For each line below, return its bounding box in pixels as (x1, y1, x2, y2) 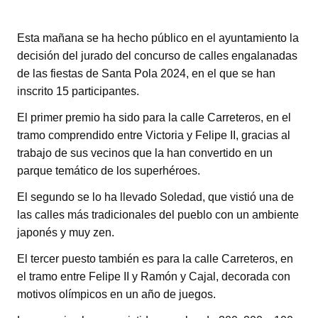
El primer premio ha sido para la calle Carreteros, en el (17, 111, 291, 124)
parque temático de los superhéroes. (17, 164, 200, 177)
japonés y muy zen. (17, 226, 114, 238)
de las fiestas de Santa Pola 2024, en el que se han (17, 67, 275, 79)
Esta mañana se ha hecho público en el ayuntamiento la (17, 31, 299, 44)
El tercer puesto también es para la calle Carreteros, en (17, 252, 293, 265)
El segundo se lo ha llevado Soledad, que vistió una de (17, 190, 294, 203)
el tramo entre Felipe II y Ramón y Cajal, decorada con (17, 270, 290, 283)
